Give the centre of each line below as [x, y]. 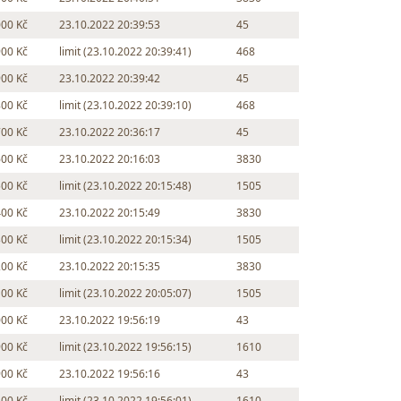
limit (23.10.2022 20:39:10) [126, 106]
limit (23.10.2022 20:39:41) [126, 52]
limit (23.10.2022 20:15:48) [126, 186]
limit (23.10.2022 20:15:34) [126, 240]
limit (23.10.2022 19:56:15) [126, 347]
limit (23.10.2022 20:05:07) [126, 294]
